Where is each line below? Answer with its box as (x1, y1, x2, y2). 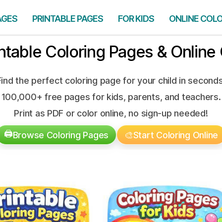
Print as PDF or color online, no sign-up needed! (14, 108, 208, 118)
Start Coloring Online (133, 129, 219, 140)
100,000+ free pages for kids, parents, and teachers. (1, 92, 221, 102)
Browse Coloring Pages (12, 129, 109, 140)
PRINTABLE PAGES (32, 13, 103, 24)
